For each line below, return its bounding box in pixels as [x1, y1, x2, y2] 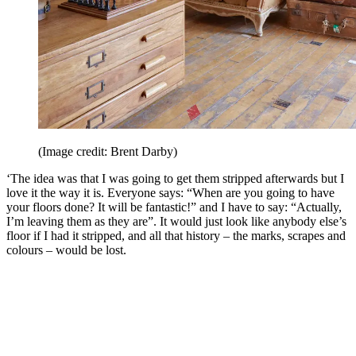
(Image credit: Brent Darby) [38, 145, 177, 159]
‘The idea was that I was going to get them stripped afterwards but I [6, 172, 344, 186]
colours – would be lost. [6, 243, 126, 257]
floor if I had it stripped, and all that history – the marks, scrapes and [6, 229, 346, 243]
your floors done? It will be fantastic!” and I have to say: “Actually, [6, 200, 342, 215]
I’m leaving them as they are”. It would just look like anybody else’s [6, 215, 346, 229]
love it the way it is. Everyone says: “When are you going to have [6, 186, 335, 200]
